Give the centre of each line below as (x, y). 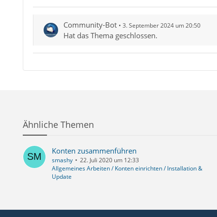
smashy (62, 160)
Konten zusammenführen (94, 151)
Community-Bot (90, 25)
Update (62, 177)
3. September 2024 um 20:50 (161, 26)
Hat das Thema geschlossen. (110, 36)
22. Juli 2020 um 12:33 (109, 160)
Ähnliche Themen (58, 125)
